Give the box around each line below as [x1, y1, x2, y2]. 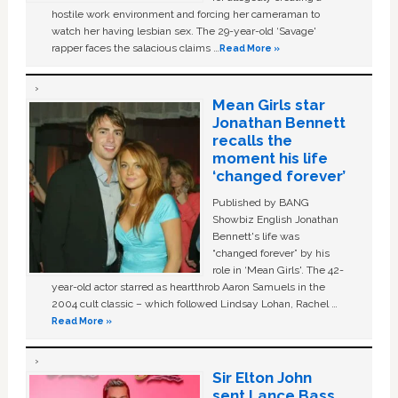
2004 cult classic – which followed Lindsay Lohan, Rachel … [52, 297, 338, 310]
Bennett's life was [211, 229, 299, 243]
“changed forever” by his [211, 246, 330, 259]
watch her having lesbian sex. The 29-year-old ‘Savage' [52, 24, 317, 37]
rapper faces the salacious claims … [52, 41, 220, 54]
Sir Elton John [211, 368, 312, 386]
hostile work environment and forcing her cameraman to [52, 7, 321, 20]
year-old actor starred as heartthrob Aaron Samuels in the [52, 280, 326, 293]
